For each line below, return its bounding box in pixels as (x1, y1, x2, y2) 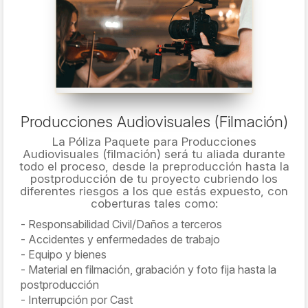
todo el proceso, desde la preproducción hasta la (19, 159, 289, 173)
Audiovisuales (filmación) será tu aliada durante (23, 147, 285, 161)
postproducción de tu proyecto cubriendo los (30, 172, 278, 186)
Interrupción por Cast (28, 293, 133, 307)
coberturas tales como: (90, 197, 218, 210)
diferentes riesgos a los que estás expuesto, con (20, 184, 288, 198)
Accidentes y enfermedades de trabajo (28, 232, 220, 246)
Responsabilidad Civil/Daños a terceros (28, 217, 222, 231)
